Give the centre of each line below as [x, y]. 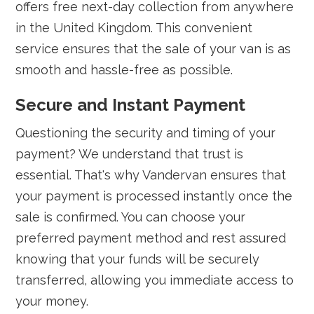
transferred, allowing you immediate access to [155, 280]
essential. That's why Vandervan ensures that [151, 175]
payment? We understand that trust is [130, 154]
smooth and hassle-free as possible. [124, 70]
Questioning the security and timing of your [146, 133]
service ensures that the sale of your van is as [153, 49]
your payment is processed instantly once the [154, 196]
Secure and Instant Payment [131, 105]
